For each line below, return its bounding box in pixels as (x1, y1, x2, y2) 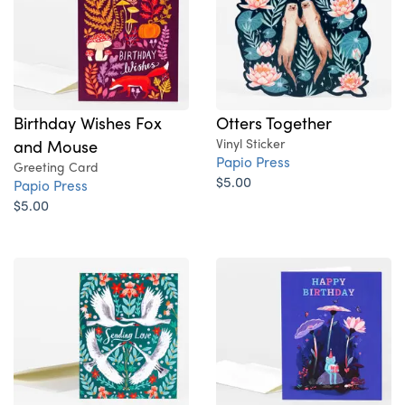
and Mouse (14, 134, 98, 158)
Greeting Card (14, 157, 99, 176)
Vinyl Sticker (216, 134, 285, 153)
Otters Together (216, 110, 332, 135)
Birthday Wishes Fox (14, 110, 162, 135)
